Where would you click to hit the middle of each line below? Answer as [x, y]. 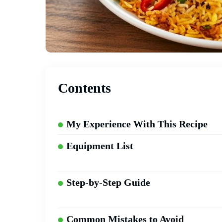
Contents [84, 88]
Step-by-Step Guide [108, 183]
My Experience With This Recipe [137, 124]
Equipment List [100, 146]
